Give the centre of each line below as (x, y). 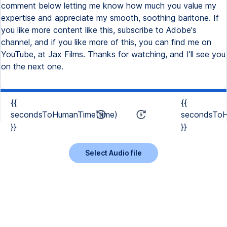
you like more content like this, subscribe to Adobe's (99, 30)
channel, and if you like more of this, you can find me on (106, 42)
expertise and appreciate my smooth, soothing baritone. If (110, 18)
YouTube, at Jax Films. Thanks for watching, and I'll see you (113, 54)
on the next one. (32, 66)
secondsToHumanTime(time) (64, 115)
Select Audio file (113, 153)
